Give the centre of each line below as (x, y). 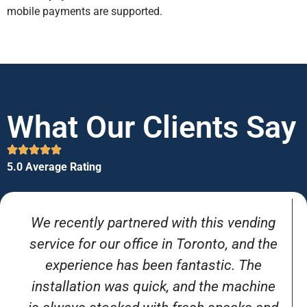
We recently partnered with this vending (153, 223)
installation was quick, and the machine (153, 287)
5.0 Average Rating (54, 167)
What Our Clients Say (151, 127)
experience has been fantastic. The (153, 266)
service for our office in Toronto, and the (153, 244)
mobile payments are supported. (85, 11)
